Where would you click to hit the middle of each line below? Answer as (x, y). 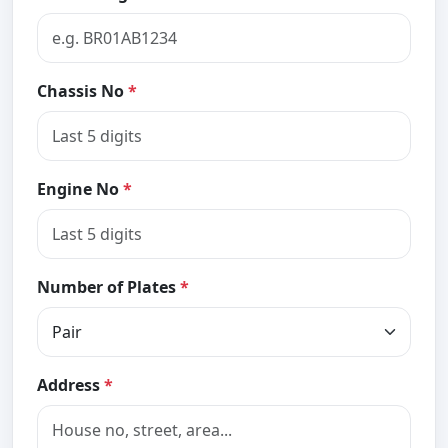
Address (70, 384)
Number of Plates (108, 286)
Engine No (80, 188)
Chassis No (82, 90)
